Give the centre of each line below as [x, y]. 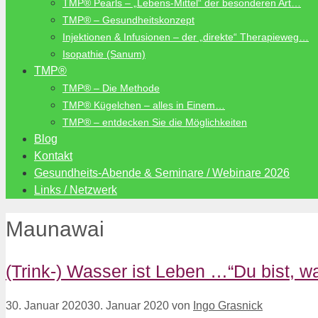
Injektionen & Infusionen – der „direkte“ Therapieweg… [186, 37]
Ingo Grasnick [228, 305]
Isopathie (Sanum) [104, 54]
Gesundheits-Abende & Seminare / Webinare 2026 [162, 173]
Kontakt [53, 156]
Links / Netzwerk [76, 190]
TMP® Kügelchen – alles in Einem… [144, 105]
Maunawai [55, 229]
